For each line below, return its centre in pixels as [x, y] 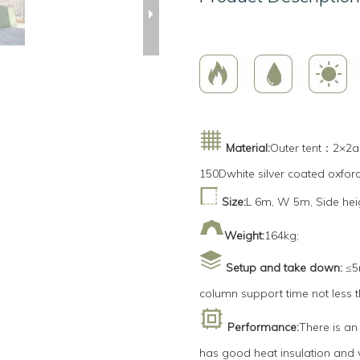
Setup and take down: [284, 268]
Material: [248, 148]
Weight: [245, 236]
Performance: [264, 327]
